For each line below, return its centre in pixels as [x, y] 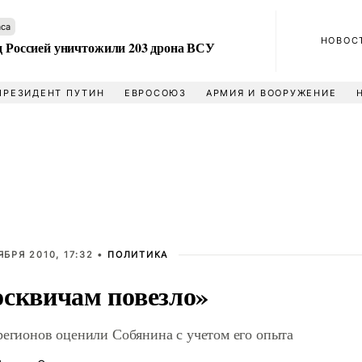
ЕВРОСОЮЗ [155, 93]
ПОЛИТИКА [138, 255]
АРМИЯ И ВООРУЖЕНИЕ [271, 93]
